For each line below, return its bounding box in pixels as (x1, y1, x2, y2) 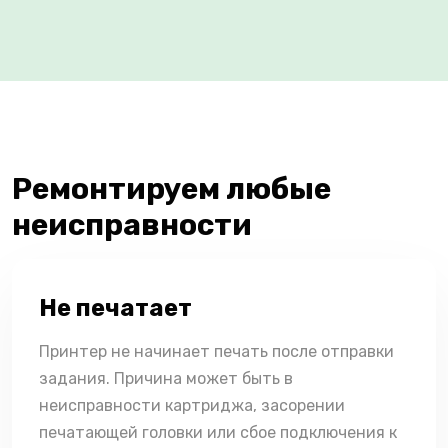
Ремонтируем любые (12, 170, 331, 207)
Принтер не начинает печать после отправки (39, 341, 394, 361)
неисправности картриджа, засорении (39, 395, 345, 415)
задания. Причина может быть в (39, 368, 293, 388)
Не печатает (39, 293, 192, 322)
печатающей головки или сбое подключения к (39, 422, 397, 442)
